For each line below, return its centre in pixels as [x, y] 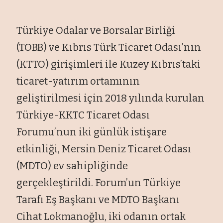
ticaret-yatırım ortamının [78, 81]
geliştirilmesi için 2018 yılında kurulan [111, 98]
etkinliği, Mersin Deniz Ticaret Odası [104, 149]
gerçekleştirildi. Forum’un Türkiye [99, 182]
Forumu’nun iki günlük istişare [92, 132]
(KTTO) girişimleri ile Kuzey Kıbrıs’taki [109, 64]
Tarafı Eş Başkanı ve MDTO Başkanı [98, 199]
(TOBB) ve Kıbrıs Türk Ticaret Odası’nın [109, 47]
